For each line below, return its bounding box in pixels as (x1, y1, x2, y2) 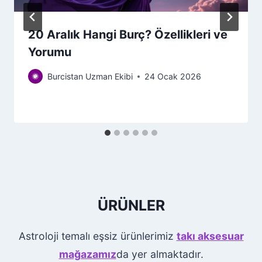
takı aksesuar (176, 230, 244, 243)
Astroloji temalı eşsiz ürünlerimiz (18, 230, 177, 243)
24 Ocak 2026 (144, 71, 201, 82)
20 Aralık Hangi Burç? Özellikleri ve (28, 27, 227, 42)
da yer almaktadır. (116, 248, 204, 261)
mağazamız (58, 248, 116, 261)
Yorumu (28, 45, 71, 60)
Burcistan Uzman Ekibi (47, 71, 133, 82)
